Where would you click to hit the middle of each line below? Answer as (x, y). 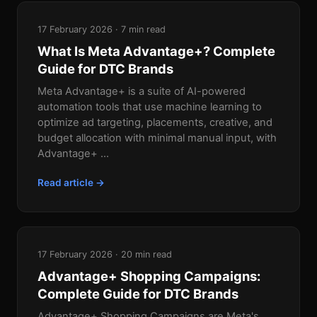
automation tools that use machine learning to (150, 107)
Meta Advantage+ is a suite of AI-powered (142, 92)
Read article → (71, 183)
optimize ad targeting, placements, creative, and (155, 123)
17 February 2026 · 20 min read (105, 255)
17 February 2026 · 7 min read (102, 30)
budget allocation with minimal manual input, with (157, 138)
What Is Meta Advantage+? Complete (156, 51)
